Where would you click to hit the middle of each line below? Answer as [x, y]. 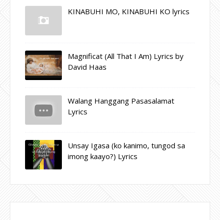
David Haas [87, 67]
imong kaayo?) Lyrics [103, 156]
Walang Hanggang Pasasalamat [121, 100]
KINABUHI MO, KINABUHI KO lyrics [129, 11]
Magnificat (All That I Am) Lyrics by [126, 56]
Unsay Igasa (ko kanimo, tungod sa [126, 145]
